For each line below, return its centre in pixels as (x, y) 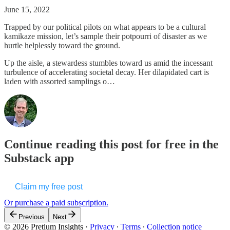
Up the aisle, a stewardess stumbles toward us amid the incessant (108, 63)
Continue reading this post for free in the (111, 144)
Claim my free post (49, 186)
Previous (32, 217)
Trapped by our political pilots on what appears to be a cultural (105, 27)
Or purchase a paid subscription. (56, 202)
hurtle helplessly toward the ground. (63, 45)
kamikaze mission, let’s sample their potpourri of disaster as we (106, 36)
